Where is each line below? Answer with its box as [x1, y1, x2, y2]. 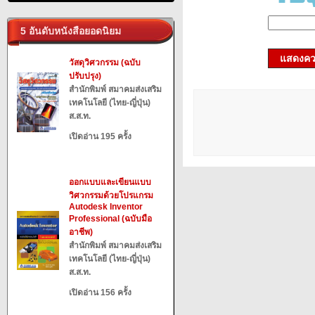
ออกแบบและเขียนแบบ [69, 177, 151, 187]
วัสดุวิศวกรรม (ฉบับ [69, 58, 141, 67]
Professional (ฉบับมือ [69, 214, 152, 224]
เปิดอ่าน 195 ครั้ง [69, 131, 131, 141]
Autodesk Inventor [69, 202, 143, 212]
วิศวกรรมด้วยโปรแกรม [69, 191, 153, 200]
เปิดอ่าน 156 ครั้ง [69, 288, 131, 297]
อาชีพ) [69, 227, 93, 237]
